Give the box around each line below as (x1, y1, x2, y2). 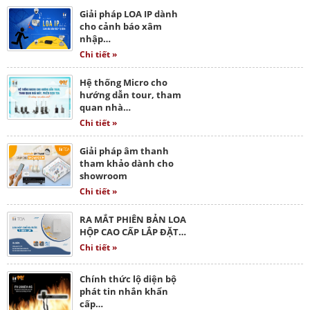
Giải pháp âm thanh (80, 144, 169, 157)
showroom (80, 169, 127, 182)
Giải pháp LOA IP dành (80, 7, 178, 20)
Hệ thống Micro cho (80, 75, 167, 89)
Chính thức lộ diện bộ (80, 272, 176, 285)
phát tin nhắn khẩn (80, 284, 168, 298)
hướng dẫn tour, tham (80, 88, 181, 101)
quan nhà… (80, 100, 131, 113)
